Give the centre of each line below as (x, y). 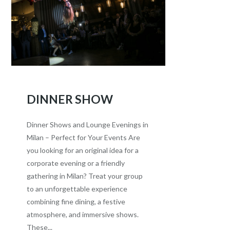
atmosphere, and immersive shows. (83, 215)
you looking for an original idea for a (83, 150)
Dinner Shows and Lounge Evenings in (88, 125)
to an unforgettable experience (77, 189)
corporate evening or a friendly (76, 163)
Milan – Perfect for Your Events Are (84, 138)
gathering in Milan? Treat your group (85, 176)
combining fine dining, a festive (76, 202)
